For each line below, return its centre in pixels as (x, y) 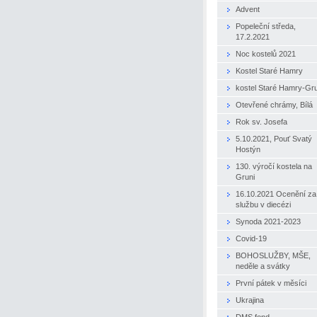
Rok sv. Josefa (261, 121)
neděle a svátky (263, 266)
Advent (248, 9)
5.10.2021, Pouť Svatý (274, 138)
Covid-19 (251, 238)
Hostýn (248, 149)
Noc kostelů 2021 (266, 53)
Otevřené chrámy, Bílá (274, 104)
